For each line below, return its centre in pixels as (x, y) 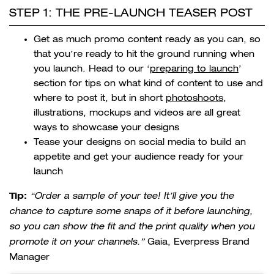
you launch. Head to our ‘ (92, 69)
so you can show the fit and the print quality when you (132, 227)
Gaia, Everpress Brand (198, 242)
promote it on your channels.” (78, 242)
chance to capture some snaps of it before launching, (131, 212)
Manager (29, 257)
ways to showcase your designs (106, 128)
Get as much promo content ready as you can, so (147, 39)
